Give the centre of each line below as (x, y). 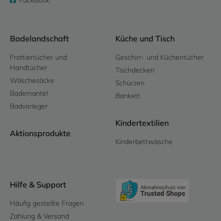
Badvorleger (29, 106)
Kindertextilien (142, 123)
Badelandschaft (39, 38)
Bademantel (29, 93)
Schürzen (130, 83)
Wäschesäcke (32, 80)
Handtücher (29, 68)
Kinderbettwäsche (144, 142)
